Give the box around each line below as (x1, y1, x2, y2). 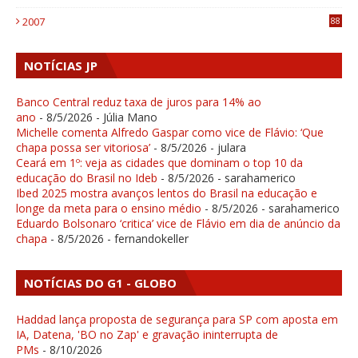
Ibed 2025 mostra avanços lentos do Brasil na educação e (16, 185, 317, 201)
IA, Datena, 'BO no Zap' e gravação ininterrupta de (16, 327, 278, 343)
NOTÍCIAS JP (24, 58, 97, 74)
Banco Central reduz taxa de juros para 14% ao (16, 94, 261, 110)
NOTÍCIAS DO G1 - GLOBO (24, 275, 177, 292)
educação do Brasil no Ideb (16, 170, 157, 186)
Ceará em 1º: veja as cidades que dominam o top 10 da (16, 155, 303, 171)
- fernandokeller (104, 231, 189, 247)
